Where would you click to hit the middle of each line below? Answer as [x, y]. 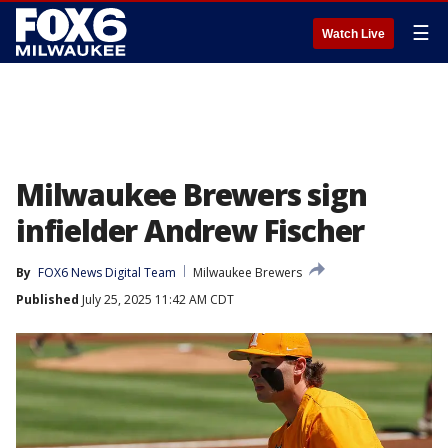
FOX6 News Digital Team [107, 272]
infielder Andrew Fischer [190, 230]
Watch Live [353, 34]
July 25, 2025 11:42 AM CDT [156, 299]
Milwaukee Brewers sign [191, 194]
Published [47, 299]
